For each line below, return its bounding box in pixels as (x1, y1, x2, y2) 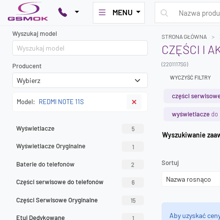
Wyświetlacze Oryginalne (16, 142, 85, 150)
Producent (12, 62, 42, 70)
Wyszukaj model (12, 29, 57, 37)
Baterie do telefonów (16, 160, 75, 168)
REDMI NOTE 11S (39, 98, 84, 106)
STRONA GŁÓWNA (162, 33, 207, 40)
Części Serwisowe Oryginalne (16, 195, 98, 204)
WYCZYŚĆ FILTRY (170, 74, 211, 81)
